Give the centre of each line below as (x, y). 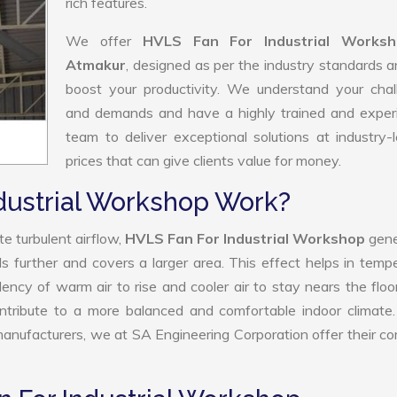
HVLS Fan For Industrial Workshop (247, 238)
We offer (104, 41)
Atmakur (96, 65)
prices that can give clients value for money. (203, 160)
